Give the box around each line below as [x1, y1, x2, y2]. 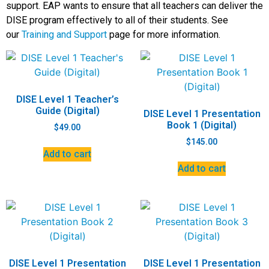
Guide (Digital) [35, 105, 100, 117]
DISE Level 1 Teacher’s [16, 94, 119, 106]
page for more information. [107, 28, 220, 40]
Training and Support [22, 28, 107, 40]
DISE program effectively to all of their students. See [6, 14, 228, 26]
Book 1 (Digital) [167, 119, 237, 131]
